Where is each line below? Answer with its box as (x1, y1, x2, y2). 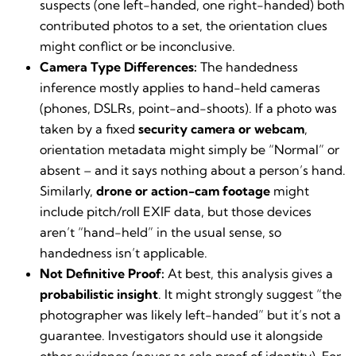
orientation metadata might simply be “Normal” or (40, 141, 339, 157)
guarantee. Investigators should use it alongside (40, 327, 323, 343)
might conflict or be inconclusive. (40, 37, 235, 54)
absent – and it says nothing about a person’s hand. (40, 161, 346, 178)
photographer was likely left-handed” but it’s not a (40, 306, 341, 323)
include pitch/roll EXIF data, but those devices (40, 203, 311, 219)
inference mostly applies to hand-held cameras (40, 79, 320, 95)
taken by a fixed (40, 120, 138, 137)
